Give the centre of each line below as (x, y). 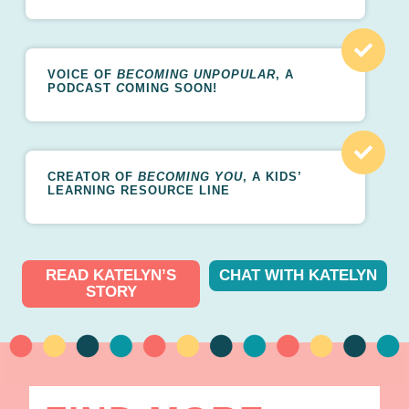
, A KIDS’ (272, 177)
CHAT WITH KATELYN (298, 276)
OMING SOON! (171, 89)
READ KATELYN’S (111, 276)
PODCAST (82, 89)
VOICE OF (82, 75)
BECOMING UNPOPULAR (196, 75)
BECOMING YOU (190, 177)
